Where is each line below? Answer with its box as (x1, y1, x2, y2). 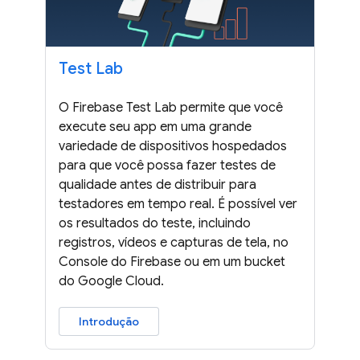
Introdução (79, 313, 139, 329)
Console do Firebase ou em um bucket (59, 253, 285, 270)
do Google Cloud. (59, 272, 164, 289)
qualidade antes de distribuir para (59, 176, 256, 193)
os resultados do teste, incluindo (59, 215, 251, 231)
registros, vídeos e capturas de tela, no (59, 234, 288, 251)
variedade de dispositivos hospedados (59, 137, 287, 154)
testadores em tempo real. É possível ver (59, 195, 297, 212)
